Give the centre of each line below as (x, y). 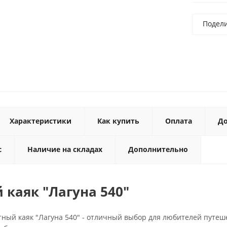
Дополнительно (158, 149)
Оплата (179, 121)
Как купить (118, 121)
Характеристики (41, 121)
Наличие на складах (65, 149)
